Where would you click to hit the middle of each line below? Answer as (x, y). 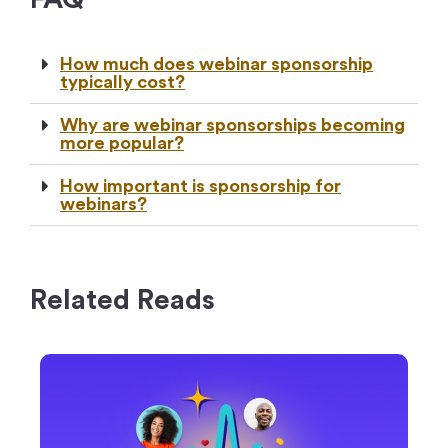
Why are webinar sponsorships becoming (232, 124)
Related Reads (122, 299)
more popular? (122, 142)
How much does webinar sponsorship (216, 63)
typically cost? (122, 81)
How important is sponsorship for (200, 185)
